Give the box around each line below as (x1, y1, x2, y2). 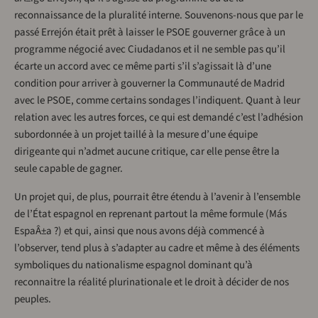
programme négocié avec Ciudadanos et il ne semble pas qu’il (14, 42, 285, 57)
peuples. (14, 292, 51, 307)
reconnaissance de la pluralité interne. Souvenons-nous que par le (14, 8, 303, 23)
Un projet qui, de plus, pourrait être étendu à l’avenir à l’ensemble (14, 190, 300, 205)
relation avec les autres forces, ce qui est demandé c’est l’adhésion (14, 110, 303, 126)
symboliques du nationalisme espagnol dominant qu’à (14, 258, 253, 273)
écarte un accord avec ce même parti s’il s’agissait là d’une (14, 59, 271, 75)
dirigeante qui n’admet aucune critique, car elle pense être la (14, 144, 280, 160)
